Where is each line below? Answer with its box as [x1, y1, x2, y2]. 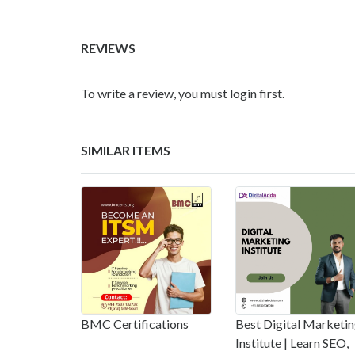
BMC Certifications [81, 315, 189, 331]
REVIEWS [81, 40, 136, 55]
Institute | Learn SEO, [235, 334, 349, 350]
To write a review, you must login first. [81, 85, 284, 101]
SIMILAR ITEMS [81, 142, 170, 158]
